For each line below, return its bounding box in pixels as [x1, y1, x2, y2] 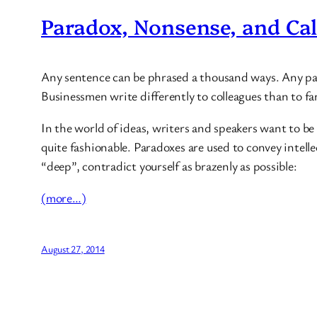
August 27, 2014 [41, 242, 105, 256]
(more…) [41, 189, 86, 207]
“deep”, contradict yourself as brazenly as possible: [41, 157, 297, 175]
